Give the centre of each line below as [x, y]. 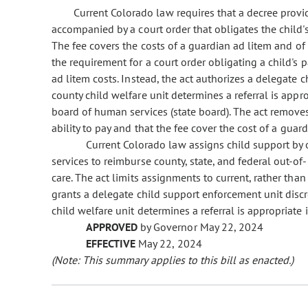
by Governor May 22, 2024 [200, 227]
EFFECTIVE [111, 244]
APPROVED [112, 227]
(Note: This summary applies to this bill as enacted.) [173, 260]
